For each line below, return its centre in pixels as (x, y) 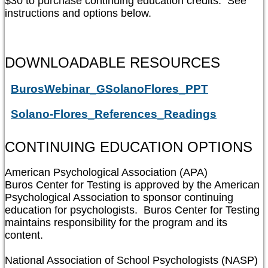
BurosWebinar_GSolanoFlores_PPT (109, 89)
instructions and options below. (78, 13)
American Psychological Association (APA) (106, 172)
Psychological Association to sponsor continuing (119, 197)
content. (24, 235)
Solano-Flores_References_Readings (114, 114)
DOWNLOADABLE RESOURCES (112, 62)
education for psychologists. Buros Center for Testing (132, 210)
